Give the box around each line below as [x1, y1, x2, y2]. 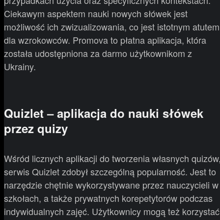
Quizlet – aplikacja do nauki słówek [4, 105, 203, 122]
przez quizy [4, 120, 68, 137]
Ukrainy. [4, 60, 36, 73]
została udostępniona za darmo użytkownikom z [4, 47, 192, 60]
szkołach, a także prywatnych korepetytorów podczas [4, 192, 213, 205]
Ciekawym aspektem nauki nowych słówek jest [4, 7, 188, 20]
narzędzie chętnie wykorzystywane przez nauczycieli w [4, 178, 219, 192]
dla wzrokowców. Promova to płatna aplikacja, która [4, 33, 206, 47]
